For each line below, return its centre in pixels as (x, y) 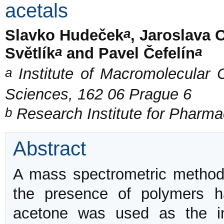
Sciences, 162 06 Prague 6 (98, 94)
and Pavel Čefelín (128, 53)
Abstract (49, 149)
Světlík (30, 53)
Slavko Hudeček (64, 35)
